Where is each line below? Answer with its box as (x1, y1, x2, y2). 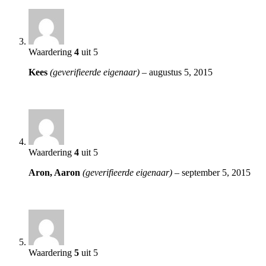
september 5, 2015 (182, 167, 251, 178)
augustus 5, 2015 (149, 66, 213, 77)
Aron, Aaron (28, 167, 83, 178)
